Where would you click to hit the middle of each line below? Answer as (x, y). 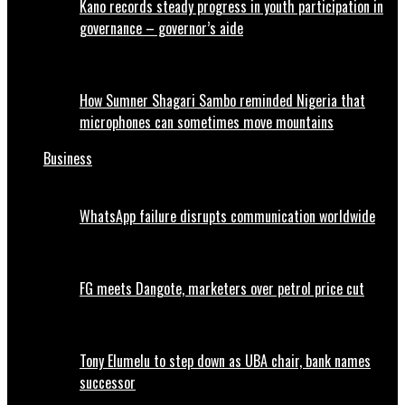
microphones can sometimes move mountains (207, 122)
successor (108, 383)
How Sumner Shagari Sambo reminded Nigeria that (222, 101)
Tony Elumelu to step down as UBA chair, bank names (225, 361)
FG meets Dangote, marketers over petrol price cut (222, 289)
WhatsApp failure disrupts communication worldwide (227, 217)
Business (68, 159)
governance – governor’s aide (161, 28)
